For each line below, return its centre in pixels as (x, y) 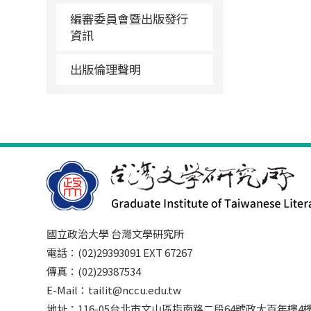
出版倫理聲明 (106, 69)
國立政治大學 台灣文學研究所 (116, 234)
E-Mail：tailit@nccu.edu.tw (114, 290)
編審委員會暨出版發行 (129, 18)
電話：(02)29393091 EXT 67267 (125, 252)
